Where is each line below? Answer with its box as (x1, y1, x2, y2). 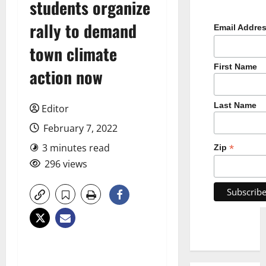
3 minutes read (42, 141, 110, 154)
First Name (213, 62, 257, 72)
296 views (45, 157, 87, 170)
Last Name (213, 100, 256, 110)
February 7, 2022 (41, 121, 118, 135)
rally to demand (30, 18, 137, 43)
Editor (42, 102, 69, 115)
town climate (30, 41, 117, 66)
